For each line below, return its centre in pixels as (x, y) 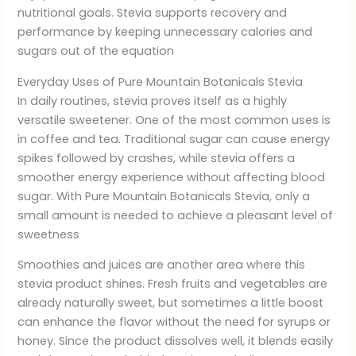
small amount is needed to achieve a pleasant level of (176, 215)
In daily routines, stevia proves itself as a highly (153, 101)
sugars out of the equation (96, 51)
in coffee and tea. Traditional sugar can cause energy (174, 139)
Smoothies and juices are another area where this (162, 265)
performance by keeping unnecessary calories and (165, 32)
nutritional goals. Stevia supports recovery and (153, 13)
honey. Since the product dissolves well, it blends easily (176, 341)
